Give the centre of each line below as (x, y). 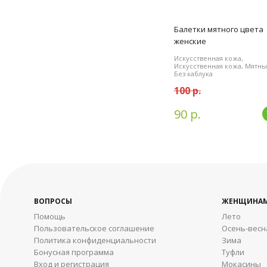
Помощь (50, 217)
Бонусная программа (74, 252)
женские (190, 41)
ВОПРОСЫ (53, 201)
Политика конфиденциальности (95, 240)
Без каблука (193, 74)
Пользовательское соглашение (94, 229)
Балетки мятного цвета (219, 29)
